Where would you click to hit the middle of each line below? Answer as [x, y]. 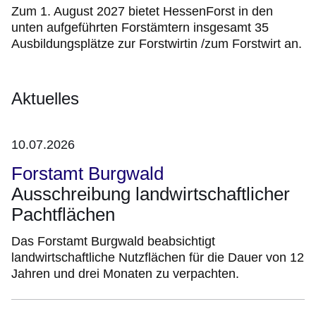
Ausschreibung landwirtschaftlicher [151, 194]
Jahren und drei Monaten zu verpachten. [125, 274]
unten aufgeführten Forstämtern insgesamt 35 [140, 28]
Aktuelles [45, 99]
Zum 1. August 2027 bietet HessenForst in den [142, 12]
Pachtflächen [63, 215]
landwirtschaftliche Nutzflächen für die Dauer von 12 [158, 258]
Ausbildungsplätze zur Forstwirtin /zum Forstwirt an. [157, 44]
